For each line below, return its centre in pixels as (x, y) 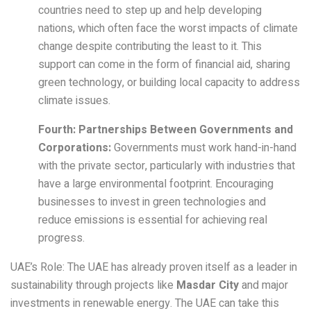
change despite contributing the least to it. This (150, 47)
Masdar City (208, 286)
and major (263, 286)
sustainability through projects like (93, 286)
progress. (61, 238)
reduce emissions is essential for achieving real (153, 220)
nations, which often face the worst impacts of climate (168, 29)
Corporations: (75, 148)
